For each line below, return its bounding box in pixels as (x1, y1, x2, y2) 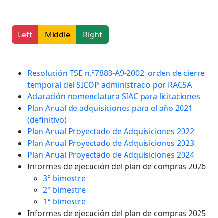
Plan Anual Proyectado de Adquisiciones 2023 (27, 138, 194, 148)
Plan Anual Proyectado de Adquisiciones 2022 (27, 126, 194, 137)
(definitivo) (27, 114, 67, 125)
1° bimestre (43, 196, 86, 207)
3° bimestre (43, 173, 86, 183)
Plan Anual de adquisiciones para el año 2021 (27, 103, 193, 113)
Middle (45, 29, 70, 40)
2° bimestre (43, 184, 86, 195)
